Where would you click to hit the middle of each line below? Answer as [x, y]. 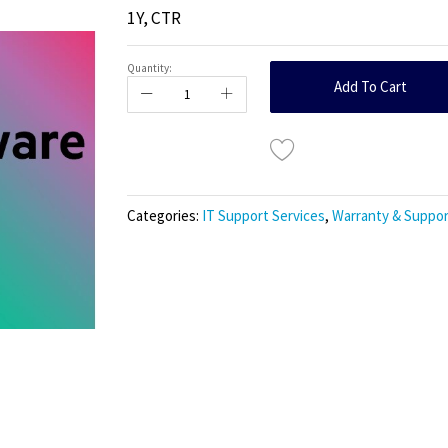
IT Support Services [263, 216]
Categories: [164, 216]
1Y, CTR [154, 18]
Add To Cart [370, 87]
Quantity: [149, 68]
